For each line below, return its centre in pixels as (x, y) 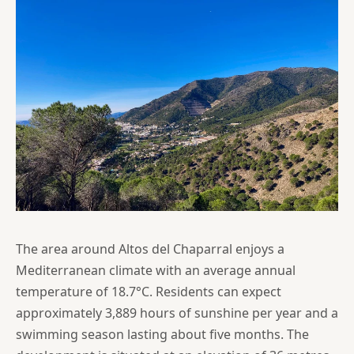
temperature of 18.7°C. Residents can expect (149, 291)
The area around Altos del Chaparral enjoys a (150, 249)
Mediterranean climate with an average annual (156, 270)
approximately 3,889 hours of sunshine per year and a (177, 313)
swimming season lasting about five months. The (162, 334)
